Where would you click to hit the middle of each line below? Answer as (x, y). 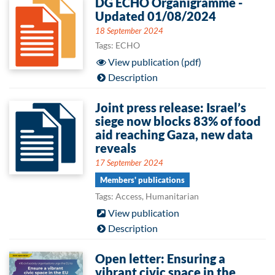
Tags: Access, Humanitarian (147, 196)
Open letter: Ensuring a (160, 258)
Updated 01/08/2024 (156, 16)
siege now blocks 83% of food (178, 121)
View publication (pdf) (154, 62)
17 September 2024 (129, 163)
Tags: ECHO (118, 45)
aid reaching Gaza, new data (174, 134)
